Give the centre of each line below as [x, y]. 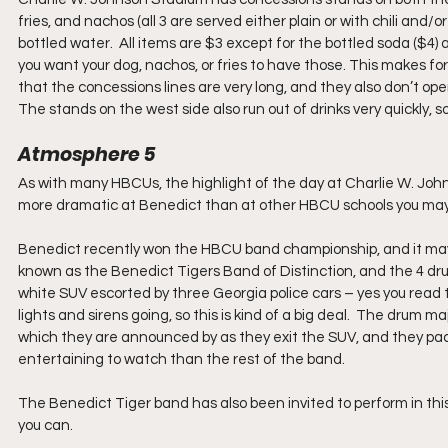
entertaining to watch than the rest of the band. [181, 359]
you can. [45, 425]
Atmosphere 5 [86, 154]
